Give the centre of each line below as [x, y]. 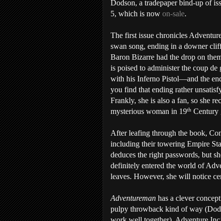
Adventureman [134, 198]
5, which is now [136, 14]
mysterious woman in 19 [149, 111]
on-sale [173, 14]
